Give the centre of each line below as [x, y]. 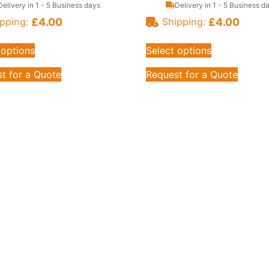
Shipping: [184, 22]
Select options [179, 50]
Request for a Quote [192, 74]
